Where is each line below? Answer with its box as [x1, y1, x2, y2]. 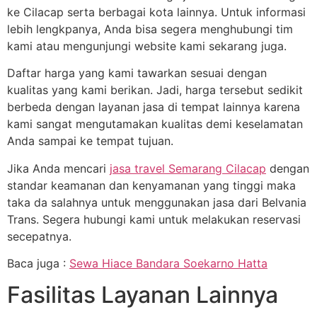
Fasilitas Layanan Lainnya [7, 281, 278, 309]
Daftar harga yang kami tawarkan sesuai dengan [7, 66, 267, 81]
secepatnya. [7, 229, 71, 243]
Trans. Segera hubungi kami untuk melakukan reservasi [7, 212, 301, 226]
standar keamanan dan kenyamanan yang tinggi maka [7, 178, 296, 192]
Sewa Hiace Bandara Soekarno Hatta [69, 256, 267, 271]
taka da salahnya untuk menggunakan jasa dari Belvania [7, 195, 306, 209]
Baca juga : [7, 256, 69, 271]
